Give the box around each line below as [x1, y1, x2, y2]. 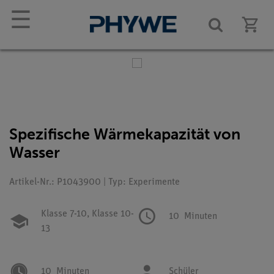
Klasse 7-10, [41, 209, 89, 219]
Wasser [9, 143, 60, 162]
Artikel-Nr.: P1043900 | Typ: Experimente [9, 177, 180, 187]
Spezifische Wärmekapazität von [9, 125, 240, 144]
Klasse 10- [89, 209, 134, 219]
